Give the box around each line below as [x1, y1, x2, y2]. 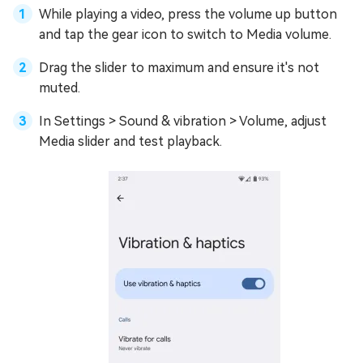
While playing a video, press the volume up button [39, 6, 337, 22]
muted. [39, 79, 80, 96]
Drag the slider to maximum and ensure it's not [39, 59, 319, 75]
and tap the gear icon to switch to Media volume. [39, 26, 331, 42]
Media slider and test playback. [39, 133, 222, 149]
